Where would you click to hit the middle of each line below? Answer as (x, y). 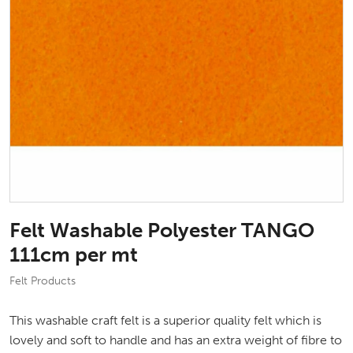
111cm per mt (74, 255)
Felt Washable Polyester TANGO (162, 230)
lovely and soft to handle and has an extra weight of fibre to (176, 340)
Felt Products (43, 281)
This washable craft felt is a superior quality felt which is (165, 320)
